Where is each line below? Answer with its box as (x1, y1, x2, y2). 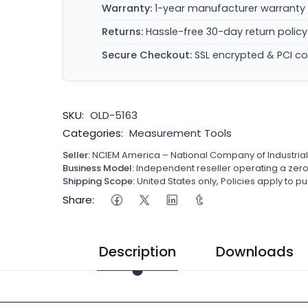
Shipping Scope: (63, 175, 135, 188)
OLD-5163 (90, 108, 138, 122)
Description (99, 242, 176, 261)
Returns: (102, 25, 144, 38)
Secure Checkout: (102, 48, 192, 62)
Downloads (216, 242, 294, 261)
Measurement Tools (129, 126, 232, 140)
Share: (63, 192, 95, 207)
